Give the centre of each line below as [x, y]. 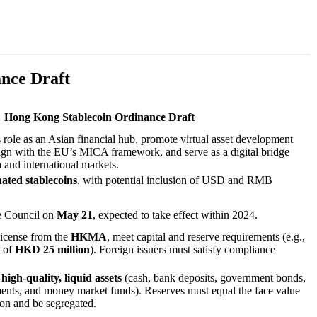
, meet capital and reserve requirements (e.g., [206, 236]
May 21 [75, 214]
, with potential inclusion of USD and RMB [175, 180]
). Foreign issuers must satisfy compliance [183, 249]
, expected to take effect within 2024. [175, 214]
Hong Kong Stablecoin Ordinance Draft [99, 117]
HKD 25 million [52, 249]
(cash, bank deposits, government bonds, [214, 277]
